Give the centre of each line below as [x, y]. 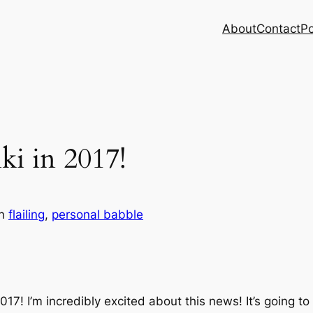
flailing [27, 215]
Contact [278, 29]
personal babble [97, 215]
